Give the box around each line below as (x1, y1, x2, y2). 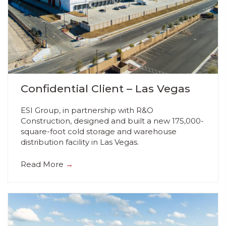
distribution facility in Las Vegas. (21, 137, 139, 147)
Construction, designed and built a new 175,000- (21, 116, 204, 126)
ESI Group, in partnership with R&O (21, 105, 153, 116)
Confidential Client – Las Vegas (21, 82, 190, 95)
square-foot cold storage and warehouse (21, 127, 177, 137)
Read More (21, 159, 66, 169)
